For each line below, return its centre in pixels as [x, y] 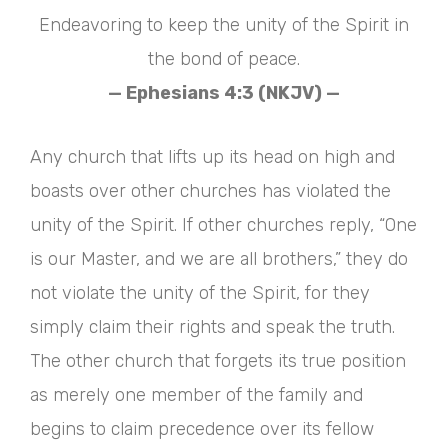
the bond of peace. [224, 59]
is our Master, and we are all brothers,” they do [219, 259]
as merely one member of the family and [196, 395]
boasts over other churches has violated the [210, 191]
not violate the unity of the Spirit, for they [200, 293]
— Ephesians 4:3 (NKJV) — [224, 93]
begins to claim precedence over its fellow [202, 429]
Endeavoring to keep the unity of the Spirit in [224, 25]
